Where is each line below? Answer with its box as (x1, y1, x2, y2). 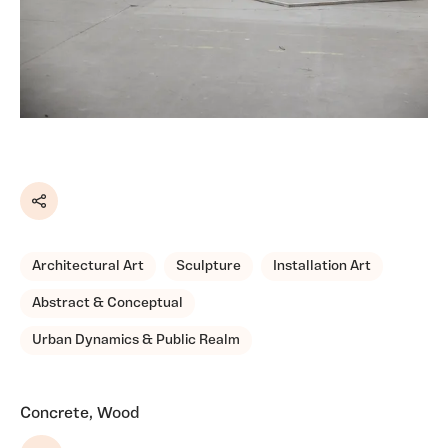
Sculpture (176, 259, 241, 274)
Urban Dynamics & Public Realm (32, 333, 240, 348)
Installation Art (273, 259, 371, 274)
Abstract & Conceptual (32, 296, 183, 311)
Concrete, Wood (20, 406, 139, 422)
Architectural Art (32, 259, 144, 274)
